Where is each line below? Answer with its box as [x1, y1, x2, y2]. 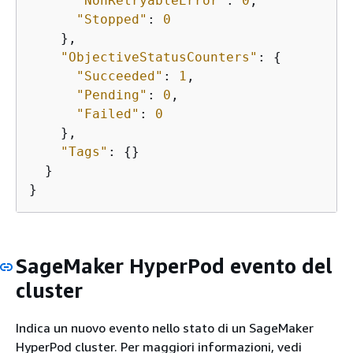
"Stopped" [76, 12, 147, 27]
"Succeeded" [76, 69, 163, 84]
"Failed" [76, 106, 139, 121]
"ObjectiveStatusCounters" [61, 50, 258, 65]
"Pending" [76, 87, 147, 102]
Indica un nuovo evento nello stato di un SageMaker [16, 319, 314, 336]
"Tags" [61, 144, 108, 159]
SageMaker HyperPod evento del [16, 254, 333, 278]
